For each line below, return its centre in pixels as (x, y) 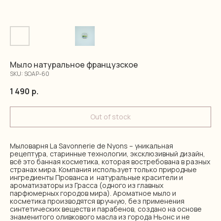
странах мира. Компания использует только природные (103, 169)
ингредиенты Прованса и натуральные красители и (96, 177)
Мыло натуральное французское (74, 65)
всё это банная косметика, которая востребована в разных (110, 162)
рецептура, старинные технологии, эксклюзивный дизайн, (108, 154)
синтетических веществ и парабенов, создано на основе (106, 209)
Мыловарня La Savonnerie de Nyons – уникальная (92, 146)
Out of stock (110, 117)
